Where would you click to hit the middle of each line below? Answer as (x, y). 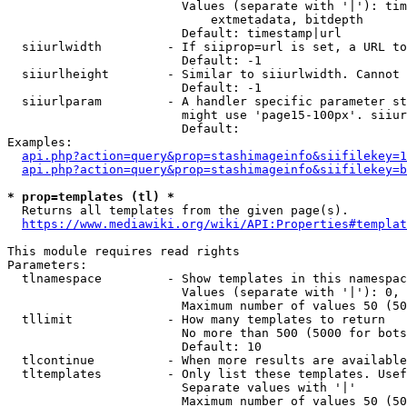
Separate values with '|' (182, 387)
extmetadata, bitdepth (185, 20)
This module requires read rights (124, 251)
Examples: (40, 142)
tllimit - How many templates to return (196, 319)
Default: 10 (134, 347)
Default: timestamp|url (174, 33)
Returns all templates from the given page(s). (178, 210)
